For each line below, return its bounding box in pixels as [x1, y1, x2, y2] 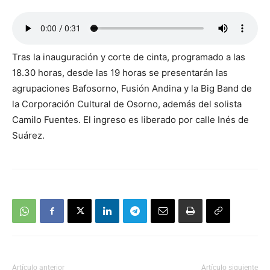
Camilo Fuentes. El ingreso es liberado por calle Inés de [12, 114, 249, 126]
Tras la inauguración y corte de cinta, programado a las [12, 51, 245, 63]
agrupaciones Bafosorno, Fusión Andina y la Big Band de [12, 83, 252, 95]
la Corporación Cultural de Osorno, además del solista [12, 98, 242, 110]
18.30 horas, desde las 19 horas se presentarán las [12, 67, 228, 79]
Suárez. [12, 130, 45, 142]
